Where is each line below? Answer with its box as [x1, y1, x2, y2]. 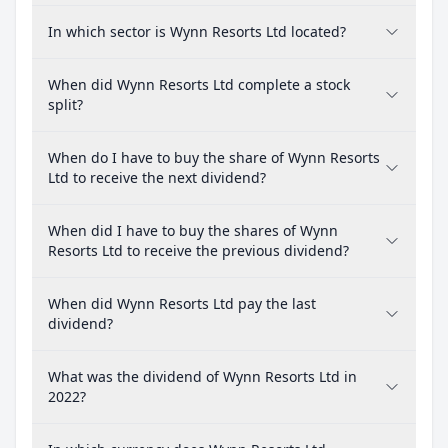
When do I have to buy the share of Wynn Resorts [48, 148, 380, 167]
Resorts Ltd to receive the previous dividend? [48, 241, 349, 260]
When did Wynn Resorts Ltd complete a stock [48, 75, 350, 94]
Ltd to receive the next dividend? [48, 168, 266, 187]
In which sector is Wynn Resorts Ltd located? [48, 22, 346, 41]
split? [48, 95, 83, 114]
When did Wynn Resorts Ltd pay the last [48, 294, 316, 313]
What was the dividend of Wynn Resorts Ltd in [48, 367, 357, 386]
